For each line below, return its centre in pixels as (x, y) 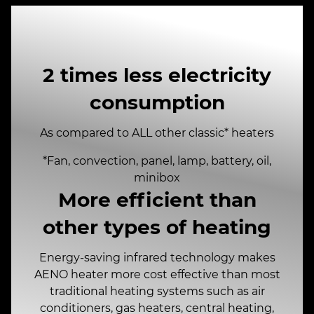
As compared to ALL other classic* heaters (157, 133)
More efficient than (157, 200)
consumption (157, 103)
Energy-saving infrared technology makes (157, 258)
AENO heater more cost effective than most (157, 275)
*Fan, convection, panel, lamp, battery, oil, (157, 161)
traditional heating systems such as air (157, 292)
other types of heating (157, 227)
